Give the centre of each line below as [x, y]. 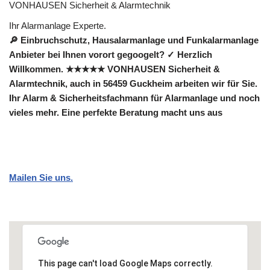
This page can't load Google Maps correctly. [125, 264]
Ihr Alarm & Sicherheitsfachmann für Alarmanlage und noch [134, 98]
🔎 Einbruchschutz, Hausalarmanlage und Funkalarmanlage [134, 40]
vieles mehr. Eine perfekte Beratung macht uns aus [116, 113]
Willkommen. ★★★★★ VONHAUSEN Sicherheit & [115, 69]
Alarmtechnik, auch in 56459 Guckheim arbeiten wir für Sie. [133, 84]
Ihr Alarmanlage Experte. [58, 26]
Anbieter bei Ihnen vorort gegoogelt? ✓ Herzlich [111, 55]
